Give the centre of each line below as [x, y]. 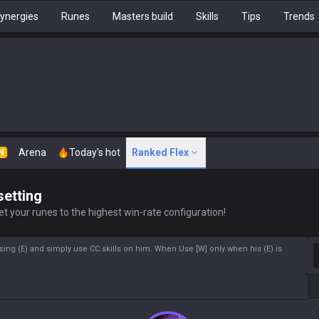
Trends [299, 16]
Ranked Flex [160, 152]
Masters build [143, 16]
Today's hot [95, 152]
